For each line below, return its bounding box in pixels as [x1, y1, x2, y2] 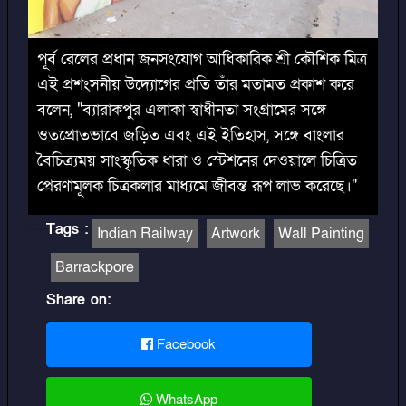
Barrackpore [55, 256, 134, 277]
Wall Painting [278, 223, 364, 244]
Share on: [46, 289, 111, 310]
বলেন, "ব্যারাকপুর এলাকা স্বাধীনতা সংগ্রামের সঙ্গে [37, 99, 326, 121]
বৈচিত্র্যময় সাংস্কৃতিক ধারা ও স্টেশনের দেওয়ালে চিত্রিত [37, 150, 357, 171]
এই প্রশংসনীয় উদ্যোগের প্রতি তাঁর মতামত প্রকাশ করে [37, 73, 354, 95]
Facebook [153, 334, 217, 353]
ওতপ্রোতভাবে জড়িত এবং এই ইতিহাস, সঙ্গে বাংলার [37, 124, 344, 146]
